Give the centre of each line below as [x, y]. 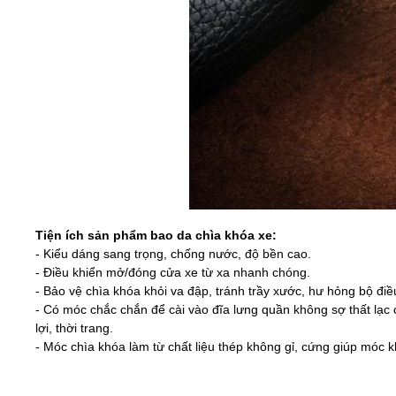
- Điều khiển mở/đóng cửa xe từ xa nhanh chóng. [173, 272]
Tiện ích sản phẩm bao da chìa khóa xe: [156, 235]
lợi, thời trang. [75, 327]
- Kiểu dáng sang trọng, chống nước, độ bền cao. [174, 253]
